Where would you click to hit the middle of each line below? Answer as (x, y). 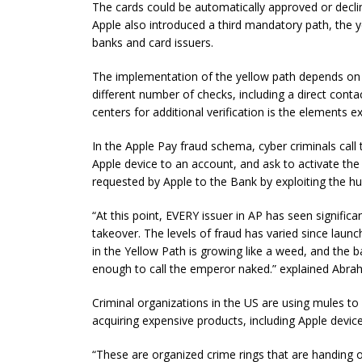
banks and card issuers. (153, 42)
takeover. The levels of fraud (168, 233)
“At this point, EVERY (147, 215)
